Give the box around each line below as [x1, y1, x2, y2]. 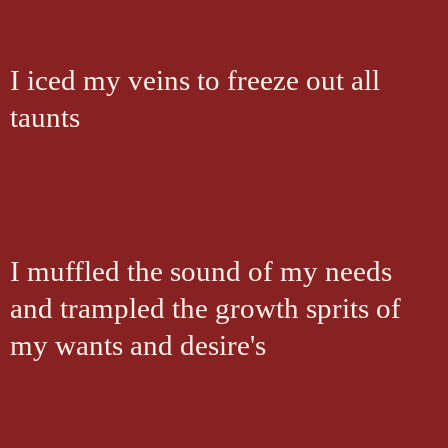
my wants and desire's [10, 329, 266, 361]
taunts [10, 101, 80, 133]
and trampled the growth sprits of [10, 292, 401, 324]
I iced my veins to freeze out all [10, 64, 380, 96]
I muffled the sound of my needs [10, 255, 392, 287]
